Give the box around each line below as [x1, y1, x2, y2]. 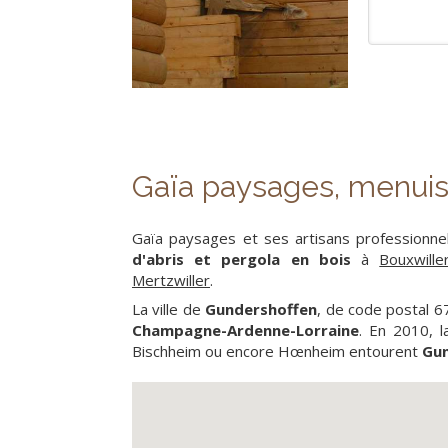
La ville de [132, 299, 206, 319]
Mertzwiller [132, 270, 210, 290]
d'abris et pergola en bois [132, 249, 351, 269]
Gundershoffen [205, 299, 318, 319]
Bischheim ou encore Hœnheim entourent [132, 341, 422, 361]
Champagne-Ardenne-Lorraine [132, 320, 359, 340]
